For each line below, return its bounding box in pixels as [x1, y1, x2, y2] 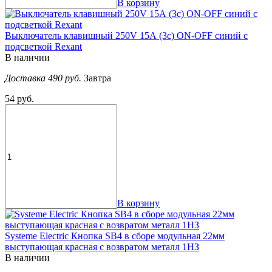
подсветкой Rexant [5, 41, 82, 52]
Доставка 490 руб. [5, 73, 84, 84]
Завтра [84, 73, 111, 84]
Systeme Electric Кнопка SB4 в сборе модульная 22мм [5, 231, 225, 242]
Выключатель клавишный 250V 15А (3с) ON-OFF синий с [5, 30, 248, 41]
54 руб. [5, 93, 34, 104]
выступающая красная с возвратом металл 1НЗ [5, 242, 199, 253]
